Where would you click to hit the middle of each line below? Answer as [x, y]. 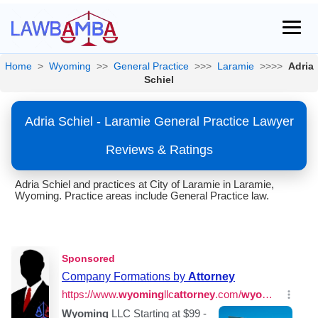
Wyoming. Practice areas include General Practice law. [142, 196]
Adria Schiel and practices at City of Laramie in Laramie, [144, 184]
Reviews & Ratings [159, 150]
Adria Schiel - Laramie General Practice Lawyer [159, 121]
